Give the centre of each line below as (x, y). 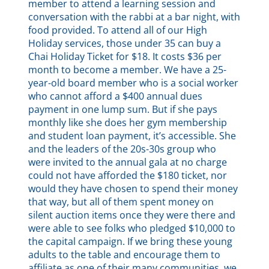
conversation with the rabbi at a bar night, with (134, 17)
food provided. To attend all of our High (118, 30)
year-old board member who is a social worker (134, 83)
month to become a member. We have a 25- (128, 69)
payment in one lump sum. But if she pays (123, 109)
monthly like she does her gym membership (128, 122)
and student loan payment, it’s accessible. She (132, 135)
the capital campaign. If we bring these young (131, 241)
